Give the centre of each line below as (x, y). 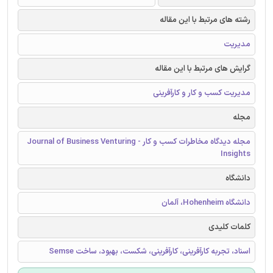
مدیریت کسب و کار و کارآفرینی (202, 93)
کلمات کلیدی (229, 227)
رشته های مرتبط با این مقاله (205, 20)
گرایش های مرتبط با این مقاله (203, 69)
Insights (236, 154)
